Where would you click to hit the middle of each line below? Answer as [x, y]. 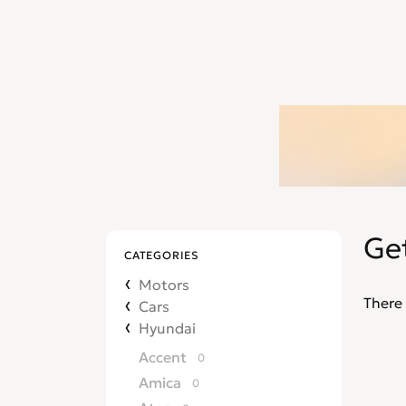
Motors [164, 285]
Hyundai [167, 328]
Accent [163, 357]
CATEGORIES [162, 255]
